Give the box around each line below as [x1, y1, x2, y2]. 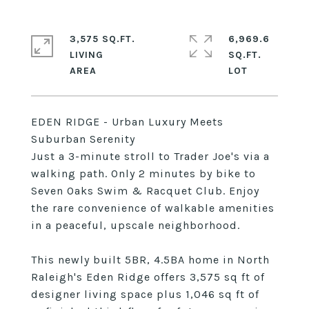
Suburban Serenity [31, 132, 135, 146]
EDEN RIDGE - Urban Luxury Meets [31, 115, 223, 128]
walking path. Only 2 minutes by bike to [31, 167, 256, 180]
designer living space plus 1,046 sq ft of [31, 288, 259, 301]
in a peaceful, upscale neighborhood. [31, 219, 240, 232]
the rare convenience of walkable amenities [31, 201, 275, 215]
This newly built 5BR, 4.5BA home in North [31, 253, 270, 266]
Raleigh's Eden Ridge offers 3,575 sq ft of [31, 270, 265, 283]
